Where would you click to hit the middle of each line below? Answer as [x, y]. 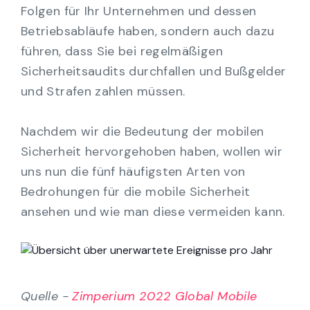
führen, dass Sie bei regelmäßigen [122, 51]
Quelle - [47, 296]
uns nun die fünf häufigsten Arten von [133, 171]
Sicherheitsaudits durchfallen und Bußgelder [154, 71]
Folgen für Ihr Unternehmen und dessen [139, 11]
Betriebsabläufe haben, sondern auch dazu [148, 31]
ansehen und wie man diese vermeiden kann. [153, 211]
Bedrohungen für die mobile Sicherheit [136, 191]
